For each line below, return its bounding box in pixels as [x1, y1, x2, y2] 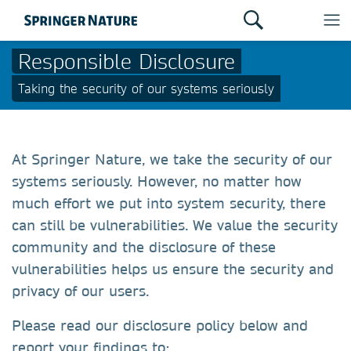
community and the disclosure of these [12, 238, 276, 256]
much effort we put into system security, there [12, 194, 326, 212]
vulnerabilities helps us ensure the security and [12, 260, 334, 278]
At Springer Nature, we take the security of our [12, 150, 332, 168]
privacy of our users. [12, 282, 149, 300]
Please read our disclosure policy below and [12, 317, 308, 335]
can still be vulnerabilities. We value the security [12, 216, 338, 234]
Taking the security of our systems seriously [18, 80, 274, 96]
